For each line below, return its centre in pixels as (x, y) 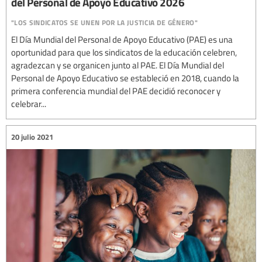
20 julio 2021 (32, 137)
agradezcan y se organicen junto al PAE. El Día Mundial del (118, 65)
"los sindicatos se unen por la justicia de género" (104, 20)
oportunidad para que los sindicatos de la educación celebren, (124, 52)
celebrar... (29, 103)
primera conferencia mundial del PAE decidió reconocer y (116, 90)
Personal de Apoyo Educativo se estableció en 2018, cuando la (125, 77)
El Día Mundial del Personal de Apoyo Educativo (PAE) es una (122, 39)
